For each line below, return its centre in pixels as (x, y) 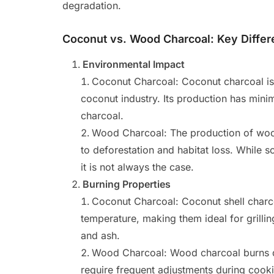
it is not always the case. (137, 167)
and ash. (100, 235)
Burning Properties (127, 184)
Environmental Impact (134, 64)
